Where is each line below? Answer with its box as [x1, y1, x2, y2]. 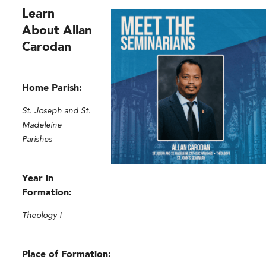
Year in [22, 173, 54, 183]
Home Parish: [22, 83, 83, 93]
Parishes [22, 135, 53, 144]
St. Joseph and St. [22, 106, 91, 115]
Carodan [22, 41, 72, 54]
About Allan [22, 24, 93, 37]
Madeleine [22, 121, 62, 129]
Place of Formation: [22, 249, 112, 259]
